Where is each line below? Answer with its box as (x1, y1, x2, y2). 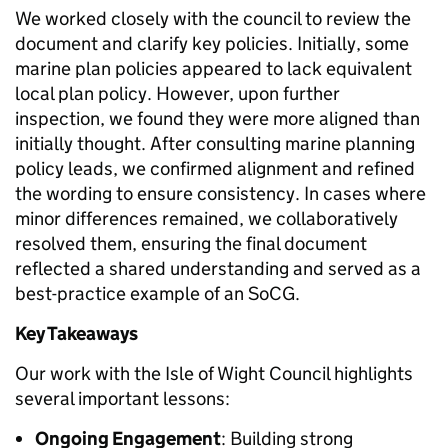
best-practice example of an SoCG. (15, 282, 300, 306)
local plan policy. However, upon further (15, 82, 340, 106)
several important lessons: (15, 387, 230, 411)
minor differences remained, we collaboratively (15, 207, 398, 231)
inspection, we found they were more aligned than (15, 107, 420, 131)
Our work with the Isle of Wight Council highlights (15, 362, 413, 386)
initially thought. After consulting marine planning (15, 132, 415, 156)
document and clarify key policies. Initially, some (15, 32, 409, 56)
